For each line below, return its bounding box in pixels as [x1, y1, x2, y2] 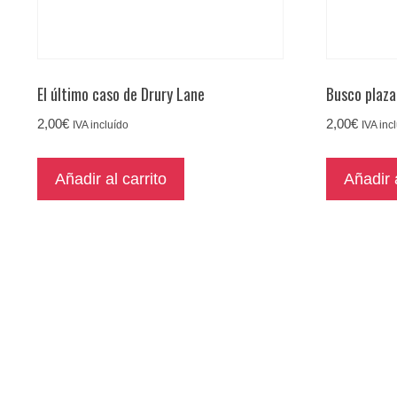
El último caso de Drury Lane [37, 82, 205, 106]
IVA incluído [73, 120, 128, 131]
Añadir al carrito [55, 170, 167, 189]
